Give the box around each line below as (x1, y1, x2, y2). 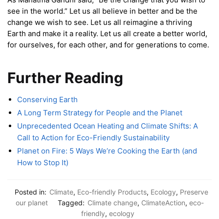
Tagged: (57, 198, 85, 207)
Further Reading (7, 69, 123, 87)
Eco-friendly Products (77, 187, 147, 196)
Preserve (180, 187, 208, 196)
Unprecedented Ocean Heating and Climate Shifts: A (17, 121, 198, 131)
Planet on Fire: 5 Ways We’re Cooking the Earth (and (17, 146, 197, 156)
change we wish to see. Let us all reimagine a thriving (7, 17, 192, 27)
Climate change (87, 198, 137, 207)
